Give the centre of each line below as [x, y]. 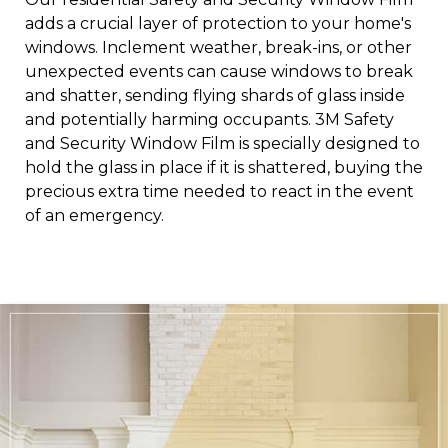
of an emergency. [94, 215]
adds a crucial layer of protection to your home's [218, 23]
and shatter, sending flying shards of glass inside [215, 95]
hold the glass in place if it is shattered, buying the [224, 167]
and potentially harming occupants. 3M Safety [209, 119]
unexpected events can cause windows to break [219, 71]
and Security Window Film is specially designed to [222, 143]
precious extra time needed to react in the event [219, 191]
